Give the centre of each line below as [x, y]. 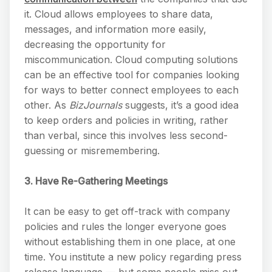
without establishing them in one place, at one [130, 241]
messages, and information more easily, [115, 29]
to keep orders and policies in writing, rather [126, 120]
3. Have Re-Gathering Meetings [96, 181]
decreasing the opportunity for [95, 44]
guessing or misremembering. [92, 150]
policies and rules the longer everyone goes [125, 226]
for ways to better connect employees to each [131, 90]
